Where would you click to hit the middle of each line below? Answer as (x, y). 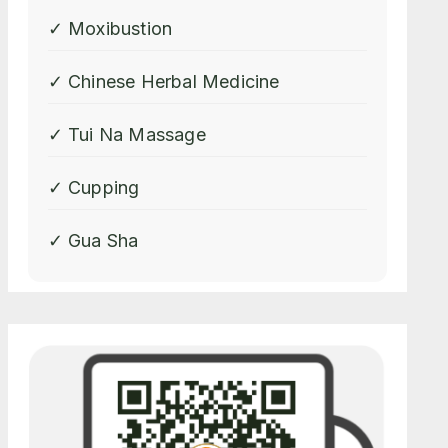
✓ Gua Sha (93, 240)
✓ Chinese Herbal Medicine (163, 81)
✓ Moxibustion (110, 28)
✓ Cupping (93, 187)
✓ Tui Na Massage (126, 134)
